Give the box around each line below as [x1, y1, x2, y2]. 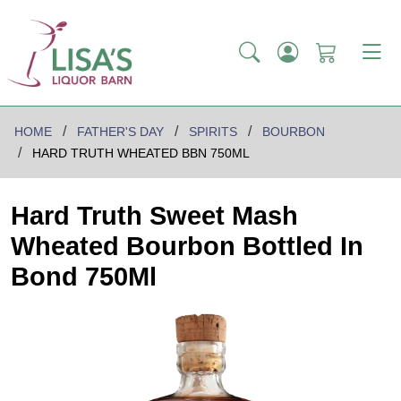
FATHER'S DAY [77, 124, 164, 140]
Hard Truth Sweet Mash [11, 201, 298, 231]
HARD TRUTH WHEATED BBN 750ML [32, 146, 250, 161]
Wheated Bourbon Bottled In [11, 232, 363, 261]
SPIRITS [189, 124, 237, 140]
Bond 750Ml [11, 262, 157, 292]
